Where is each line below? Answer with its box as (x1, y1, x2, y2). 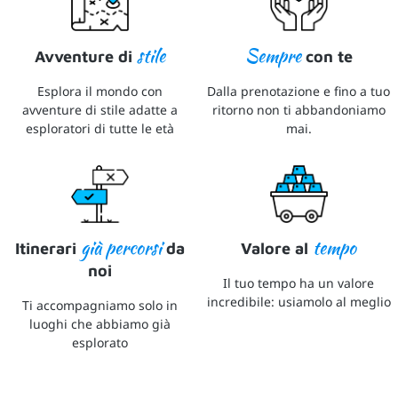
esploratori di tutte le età (25, 120, 174, 138)
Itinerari (14, 238, 81, 258)
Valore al (241, 238, 313, 258)
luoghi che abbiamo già (28, 314, 171, 332)
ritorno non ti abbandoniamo (211, 101, 386, 119)
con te (300, 47, 353, 67)
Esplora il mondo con (36, 83, 163, 100)
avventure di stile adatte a (21, 101, 178, 119)
